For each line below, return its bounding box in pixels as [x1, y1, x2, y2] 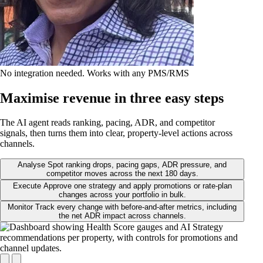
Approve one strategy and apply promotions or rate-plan [43, 181, 232, 191]
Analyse [18, 160, 48, 170]
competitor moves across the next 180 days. [46, 169, 198, 178]
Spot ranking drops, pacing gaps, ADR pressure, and [48, 160, 227, 170]
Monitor [8, 203, 35, 212]
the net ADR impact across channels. [58, 211, 186, 221]
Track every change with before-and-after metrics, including [35, 203, 237, 212]
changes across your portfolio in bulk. [58, 190, 186, 200]
